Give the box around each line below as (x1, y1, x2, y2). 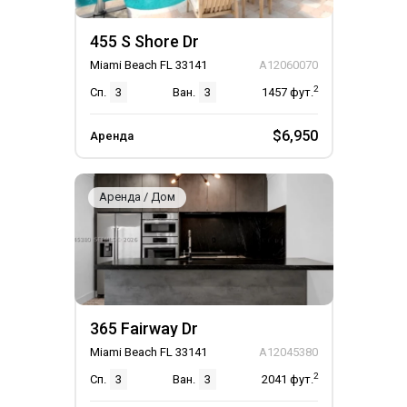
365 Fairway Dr (89, 319, 198, 338)
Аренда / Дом (98, 190, 175, 203)
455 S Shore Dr (89, 32, 199, 51)
